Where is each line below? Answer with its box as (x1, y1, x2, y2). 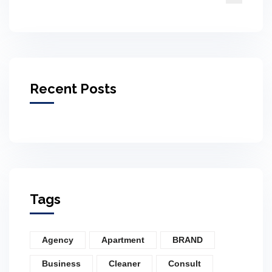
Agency (42, 235, 73, 245)
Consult (168, 259, 201, 268)
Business (42, 259, 81, 268)
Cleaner (109, 259, 140, 268)
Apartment (101, 235, 144, 245)
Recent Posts (30, 81, 117, 97)
